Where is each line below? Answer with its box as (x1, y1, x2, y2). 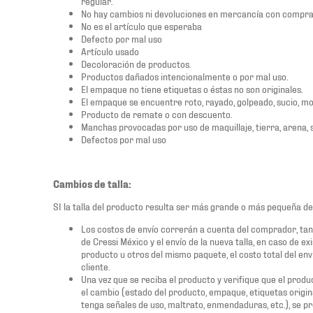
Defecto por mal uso (81, 32, 162, 44)
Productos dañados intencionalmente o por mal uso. (81, 70, 288, 82)
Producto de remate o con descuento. (81, 108, 232, 119)
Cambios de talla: (53, 177, 131, 189)
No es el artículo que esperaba (81, 20, 202, 31)
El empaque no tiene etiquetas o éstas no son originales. (81, 82, 303, 94)
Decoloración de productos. (81, 57, 191, 69)
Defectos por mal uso (81, 133, 166, 145)
